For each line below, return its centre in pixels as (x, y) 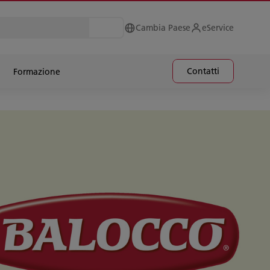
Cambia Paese (163, 28)
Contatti (203, 71)
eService (218, 28)
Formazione (37, 72)
